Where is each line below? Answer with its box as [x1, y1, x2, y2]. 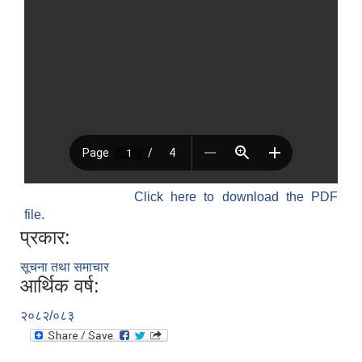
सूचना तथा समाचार [20, 260, 109, 275]
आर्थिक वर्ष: [20, 275, 99, 297]
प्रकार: [20, 226, 70, 249]
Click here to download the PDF [133, 190, 338, 204]
